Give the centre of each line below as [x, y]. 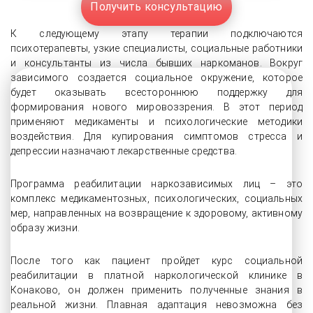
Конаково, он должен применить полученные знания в [156, 290]
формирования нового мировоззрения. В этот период [156, 107]
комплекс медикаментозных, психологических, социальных [156, 198]
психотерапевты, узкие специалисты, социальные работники [156, 48]
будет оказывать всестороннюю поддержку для [156, 92]
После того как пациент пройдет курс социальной [156, 261]
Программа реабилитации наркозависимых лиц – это [156, 184]
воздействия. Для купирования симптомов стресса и [156, 136]
